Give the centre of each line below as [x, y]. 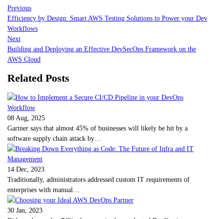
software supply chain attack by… [54, 138]
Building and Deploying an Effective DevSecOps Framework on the [102, 49]
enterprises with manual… [44, 189]
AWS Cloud [24, 59]
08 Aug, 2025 [26, 118]
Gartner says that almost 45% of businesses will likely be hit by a [98, 128]
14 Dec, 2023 [26, 169]
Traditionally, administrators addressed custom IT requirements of [99, 179]
